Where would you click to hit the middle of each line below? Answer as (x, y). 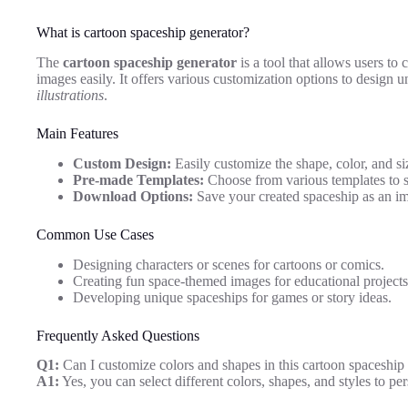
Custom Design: (122, 163)
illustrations (70, 95)
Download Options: (133, 196)
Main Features (77, 133)
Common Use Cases (95, 234)
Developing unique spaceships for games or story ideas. (232, 297)
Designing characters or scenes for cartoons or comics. (229, 264)
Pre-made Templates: (138, 179)
